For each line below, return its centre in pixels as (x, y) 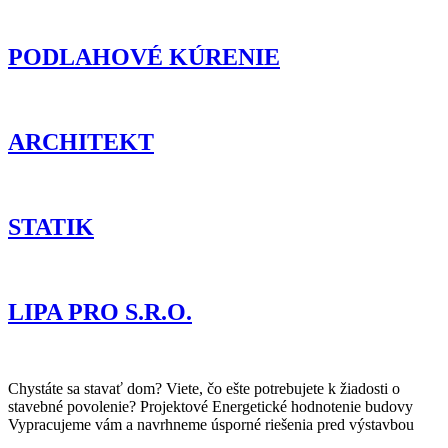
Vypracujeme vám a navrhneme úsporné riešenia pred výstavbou (223, 424)
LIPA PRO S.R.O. (100, 311)
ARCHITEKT (81, 142)
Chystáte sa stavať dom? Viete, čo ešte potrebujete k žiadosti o (204, 388)
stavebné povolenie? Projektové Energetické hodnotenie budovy (214, 406)
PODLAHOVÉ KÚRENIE (144, 57)
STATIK (51, 227)
